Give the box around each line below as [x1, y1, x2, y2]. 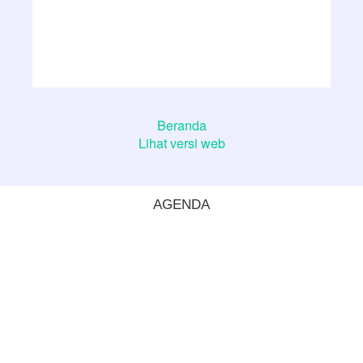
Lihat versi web [138, 134, 225, 152]
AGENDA [153, 197, 210, 212]
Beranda [156, 116, 207, 135]
